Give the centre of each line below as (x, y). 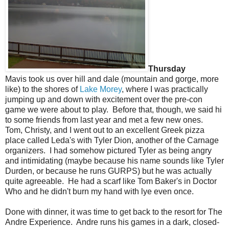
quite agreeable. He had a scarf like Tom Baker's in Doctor (111, 181)
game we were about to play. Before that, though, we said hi (113, 109)
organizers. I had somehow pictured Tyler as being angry (108, 150)
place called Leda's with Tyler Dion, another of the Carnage (112, 140)
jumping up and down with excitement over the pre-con (104, 99)
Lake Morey (101, 89)
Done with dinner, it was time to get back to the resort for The (114, 212)
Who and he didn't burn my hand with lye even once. (99, 191)
